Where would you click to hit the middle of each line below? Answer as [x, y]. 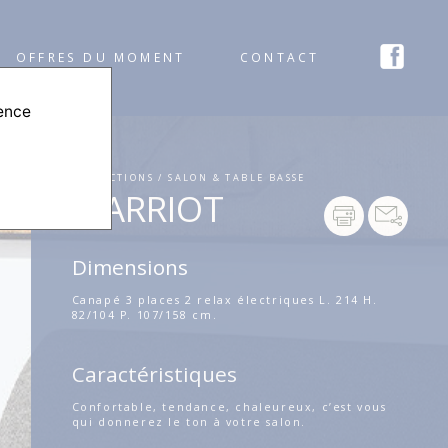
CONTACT [280, 57]
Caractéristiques [154, 373]
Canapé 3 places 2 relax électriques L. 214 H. [224, 299]
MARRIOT [147, 208]
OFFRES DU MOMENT [101, 57]
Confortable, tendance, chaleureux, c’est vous [229, 406]
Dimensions [129, 266]
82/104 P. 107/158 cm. [144, 314]
